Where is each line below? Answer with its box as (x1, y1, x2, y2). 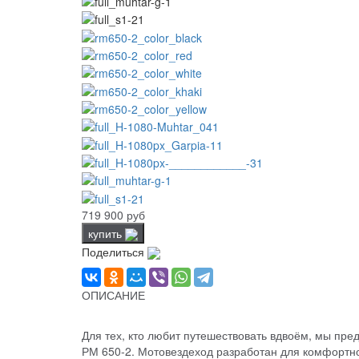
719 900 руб (82, 206, 145, 223)
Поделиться (82, 243, 147, 260)
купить (88, 224, 125, 241)
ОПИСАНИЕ (82, 287, 145, 304)
